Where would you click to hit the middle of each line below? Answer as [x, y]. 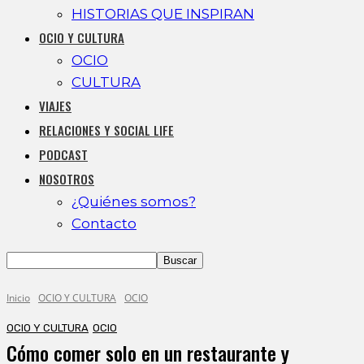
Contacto [104, 223]
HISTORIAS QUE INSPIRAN [163, 14]
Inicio [18, 298]
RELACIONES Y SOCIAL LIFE [106, 130]
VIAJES [55, 106]
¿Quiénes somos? [134, 201]
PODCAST [63, 154]
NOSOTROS [67, 179]
